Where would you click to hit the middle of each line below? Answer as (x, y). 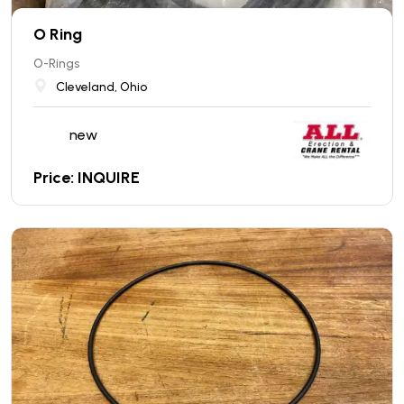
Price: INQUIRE (87, 177)
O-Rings (56, 63)
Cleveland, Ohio (101, 87)
